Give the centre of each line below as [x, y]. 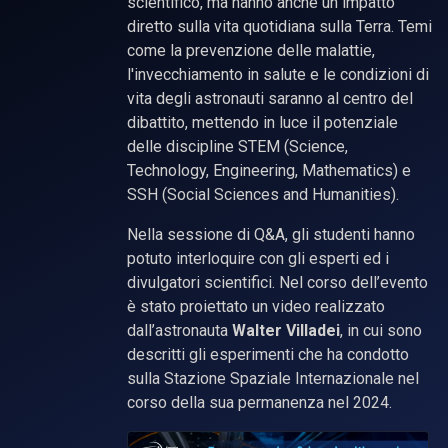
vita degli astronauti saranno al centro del [270, 98]
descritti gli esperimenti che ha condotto [268, 354]
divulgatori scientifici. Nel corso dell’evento [277, 282]
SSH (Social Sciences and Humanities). [263, 194]
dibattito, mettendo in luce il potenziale [262, 122]
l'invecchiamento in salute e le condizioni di [278, 74]
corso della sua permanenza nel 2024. [259, 402]
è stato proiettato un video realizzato [256, 306]
